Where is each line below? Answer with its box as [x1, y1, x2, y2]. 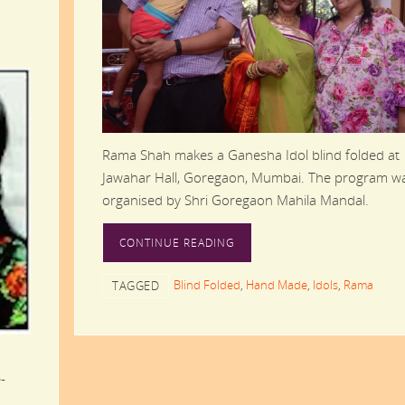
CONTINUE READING [119, 234, 235, 250]
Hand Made [246, 276, 307, 293]
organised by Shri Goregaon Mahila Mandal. [102, 190, 369, 209]
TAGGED [112, 277, 159, 294]
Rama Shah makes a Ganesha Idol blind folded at [102, 145, 400, 164]
